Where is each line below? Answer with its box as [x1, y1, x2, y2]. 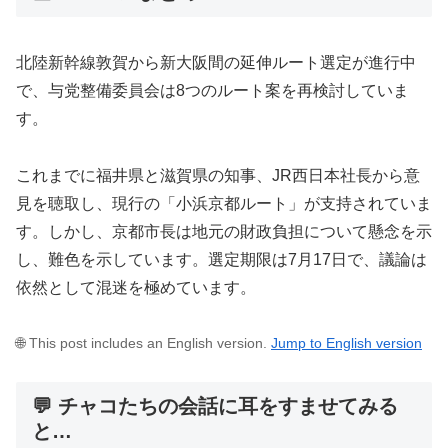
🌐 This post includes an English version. [16, 335, 271, 352]
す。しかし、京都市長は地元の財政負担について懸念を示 [16, 223, 432, 241]
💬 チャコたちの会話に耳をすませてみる [32, 394, 398, 417]
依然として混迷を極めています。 [16, 279, 256, 297]
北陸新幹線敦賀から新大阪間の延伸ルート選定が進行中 [16, 54, 416, 72]
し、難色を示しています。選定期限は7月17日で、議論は [16, 251, 427, 269]
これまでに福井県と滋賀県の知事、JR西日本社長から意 [16, 167, 420, 185]
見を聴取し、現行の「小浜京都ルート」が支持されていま [16, 195, 432, 213]
